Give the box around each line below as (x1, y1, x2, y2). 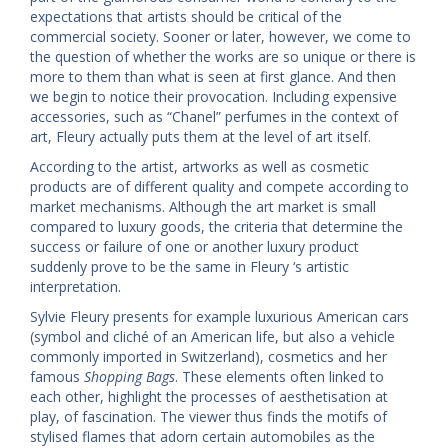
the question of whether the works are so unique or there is (30, 46, 416, 66)
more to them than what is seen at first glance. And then (30, 66, 396, 86)
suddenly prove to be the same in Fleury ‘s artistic (30, 256, 349, 276)
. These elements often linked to (175, 366, 384, 386)
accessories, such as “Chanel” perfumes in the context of (30, 106, 398, 126)
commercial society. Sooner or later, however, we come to (30, 26, 411, 46)
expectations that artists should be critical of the (30, 6, 342, 26)
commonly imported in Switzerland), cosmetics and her (30, 346, 387, 366)
